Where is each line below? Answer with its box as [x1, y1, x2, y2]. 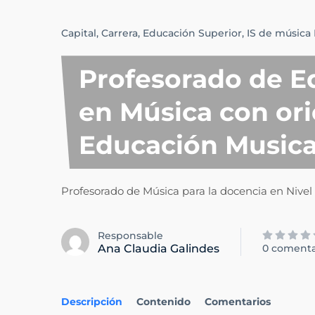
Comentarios [205, 295, 271, 309]
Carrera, [101, 27, 140, 40]
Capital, [61, 27, 98, 40]
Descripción [61, 295, 122, 309]
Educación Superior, [143, 27, 244, 40]
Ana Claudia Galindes [98, 241, 219, 255]
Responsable [98, 229, 163, 242]
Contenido [136, 295, 191, 309]
